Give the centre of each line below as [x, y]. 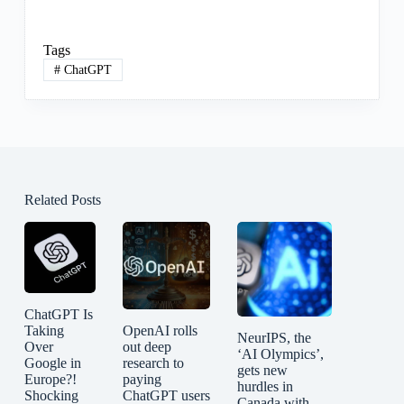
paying [142, 379]
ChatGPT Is [58, 314]
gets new [262, 370]
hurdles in [265, 386]
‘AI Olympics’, [280, 353]
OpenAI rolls [160, 330]
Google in [52, 363]
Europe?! [50, 379]
